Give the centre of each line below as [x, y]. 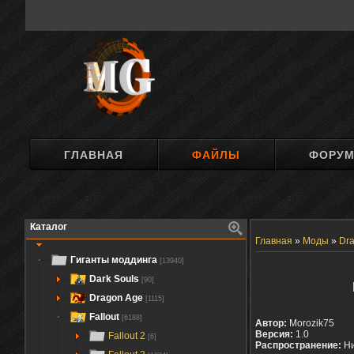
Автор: [272, 323]
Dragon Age [116, 298]
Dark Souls [114, 279]
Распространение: [299, 345]
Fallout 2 [128, 336]
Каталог [49, 227]
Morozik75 [312, 323]
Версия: [275, 334]
